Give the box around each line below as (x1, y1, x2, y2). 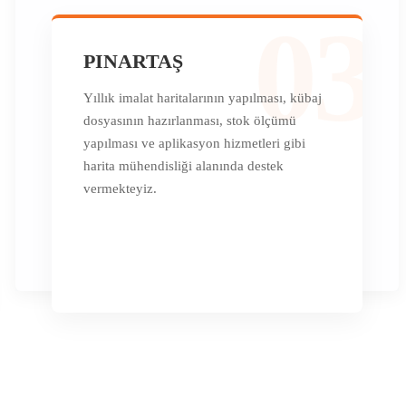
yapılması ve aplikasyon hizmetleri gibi (83, 135, 306, 150)
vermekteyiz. (83, 180, 158, 196)
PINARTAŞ (83, 49, 184, 72)
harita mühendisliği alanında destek (83, 158, 285, 173)
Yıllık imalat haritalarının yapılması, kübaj (83, 90, 323, 105)
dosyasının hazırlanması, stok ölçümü (83, 112, 297, 128)
